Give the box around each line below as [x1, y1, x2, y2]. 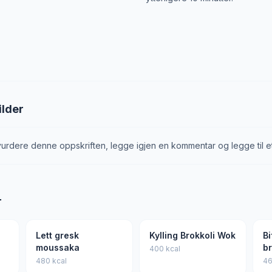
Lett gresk [36, 230, 79, 240]
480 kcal [36, 256, 67, 265]
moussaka [36, 242, 80, 253]
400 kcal [149, 244, 180, 253]
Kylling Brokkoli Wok [149, 230, 236, 240]
